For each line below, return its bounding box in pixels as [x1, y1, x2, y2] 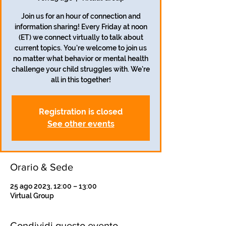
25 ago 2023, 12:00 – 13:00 [10, 182, 97, 190]
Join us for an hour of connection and [21, 12, 141, 20]
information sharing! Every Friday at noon [14, 23, 147, 31]
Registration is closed [39, 107, 123, 117]
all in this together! [50, 76, 111, 84]
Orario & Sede [10, 161, 73, 173]
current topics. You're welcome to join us [15, 44, 147, 52]
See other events [47, 119, 115, 129]
